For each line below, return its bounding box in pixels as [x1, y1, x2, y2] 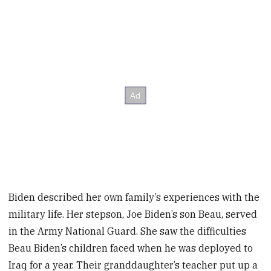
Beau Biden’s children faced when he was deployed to [8, 241, 253, 254]
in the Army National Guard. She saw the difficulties [8, 224, 247, 237]
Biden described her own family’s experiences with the [8, 191, 260, 203]
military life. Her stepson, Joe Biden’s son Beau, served [8, 207, 258, 220]
